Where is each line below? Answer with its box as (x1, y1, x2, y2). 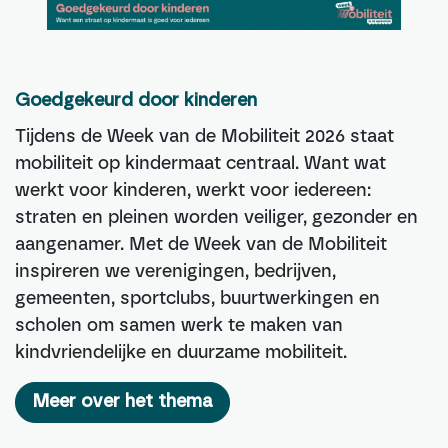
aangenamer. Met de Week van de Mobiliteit (15, 233, 387, 256)
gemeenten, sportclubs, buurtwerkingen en (15, 287, 380, 310)
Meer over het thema (32, 393, 213, 412)
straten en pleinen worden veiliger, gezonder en (15, 206, 418, 229)
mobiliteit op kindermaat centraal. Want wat (15, 152, 386, 175)
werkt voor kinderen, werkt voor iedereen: (15, 179, 371, 202)
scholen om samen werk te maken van (15, 314, 343, 337)
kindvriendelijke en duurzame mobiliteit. (15, 341, 347, 364)
